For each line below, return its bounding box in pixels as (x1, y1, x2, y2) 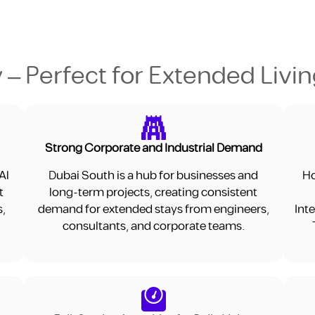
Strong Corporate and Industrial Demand (44, 139, 262, 158)
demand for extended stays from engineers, (37, 200, 269, 219)
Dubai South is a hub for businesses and (49, 166, 259, 185)
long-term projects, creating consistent (49, 183, 258, 202)
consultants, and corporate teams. (62, 217, 245, 236)
